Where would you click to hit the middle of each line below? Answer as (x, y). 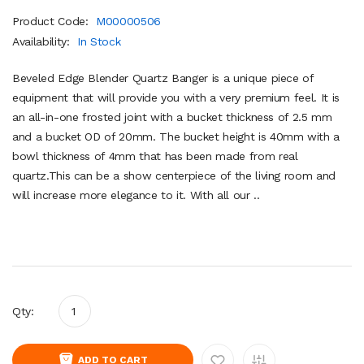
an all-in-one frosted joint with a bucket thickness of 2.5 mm (172, 117)
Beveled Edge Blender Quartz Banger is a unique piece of (163, 78)
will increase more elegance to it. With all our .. (136, 195)
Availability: (43, 41)
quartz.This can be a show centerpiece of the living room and (174, 175)
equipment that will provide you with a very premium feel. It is (176, 97)
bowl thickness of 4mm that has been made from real (155, 156)
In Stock (99, 41)
